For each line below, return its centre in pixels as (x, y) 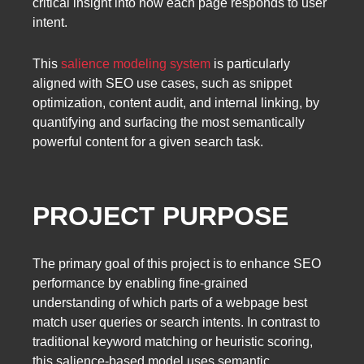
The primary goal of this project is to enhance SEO (177, 264)
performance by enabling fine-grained (140, 284)
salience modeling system (136, 63)
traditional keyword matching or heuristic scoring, (173, 342)
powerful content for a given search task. (148, 141)
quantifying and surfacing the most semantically (169, 122)
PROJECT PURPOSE (160, 216)
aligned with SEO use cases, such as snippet (162, 83)
